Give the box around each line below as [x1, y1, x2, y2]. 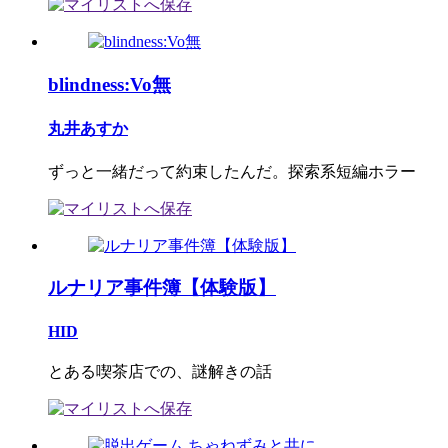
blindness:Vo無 [48, 74, 171, 96]
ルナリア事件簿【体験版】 [48, 277, 276, 299]
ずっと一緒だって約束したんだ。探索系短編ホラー [48, 162, 416, 180]
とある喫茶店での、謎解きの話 [48, 362, 272, 380]
